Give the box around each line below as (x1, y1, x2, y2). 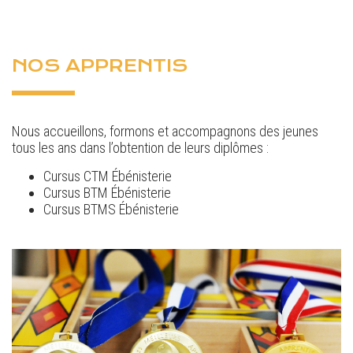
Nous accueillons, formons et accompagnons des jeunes (12, 123, 318, 140)
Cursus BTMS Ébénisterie (43, 201, 179, 218)
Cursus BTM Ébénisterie (43, 184, 171, 202)
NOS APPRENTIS (12, 55, 188, 76)
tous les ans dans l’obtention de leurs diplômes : (12, 139, 269, 157)
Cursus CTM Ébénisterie (43, 168, 172, 185)
